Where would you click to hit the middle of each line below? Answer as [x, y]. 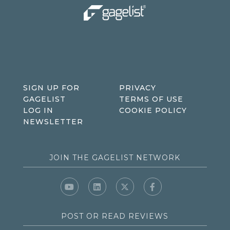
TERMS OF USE [151, 99]
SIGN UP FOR [51, 88]
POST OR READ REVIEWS [115, 216]
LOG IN [38, 110]
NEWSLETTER [53, 122]
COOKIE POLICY [153, 110]
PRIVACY [137, 88]
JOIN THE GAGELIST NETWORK [115, 158]
